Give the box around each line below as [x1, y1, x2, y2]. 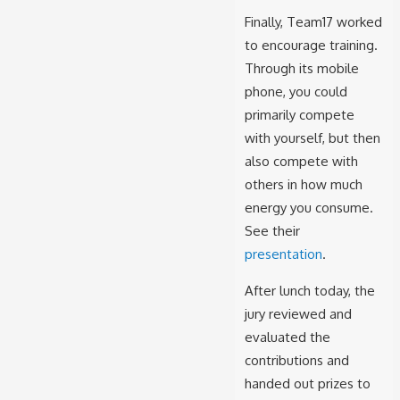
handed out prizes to [244, 374, 371, 392]
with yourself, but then [244, 129, 380, 146]
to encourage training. [244, 36, 378, 54]
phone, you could [244, 82, 347, 100]
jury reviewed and [244, 304, 352, 322]
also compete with [244, 152, 358, 170]
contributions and [244, 351, 349, 369]
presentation [244, 245, 322, 262]
